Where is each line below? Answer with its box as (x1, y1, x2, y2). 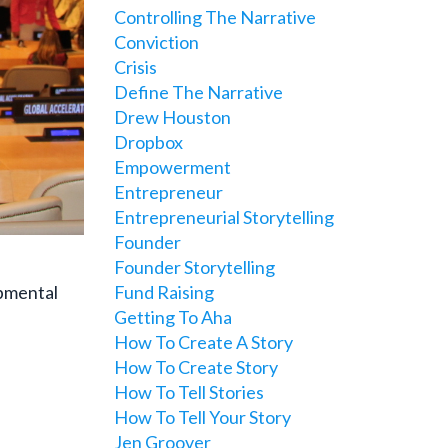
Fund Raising (113, 281, 214, 303)
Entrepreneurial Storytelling (113, 206, 334, 228)
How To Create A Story (113, 331, 293, 353)
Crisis (113, 56, 157, 78)
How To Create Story (113, 356, 278, 378)
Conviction (113, 31, 199, 53)
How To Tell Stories (113, 381, 264, 403)
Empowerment (113, 156, 231, 178)
